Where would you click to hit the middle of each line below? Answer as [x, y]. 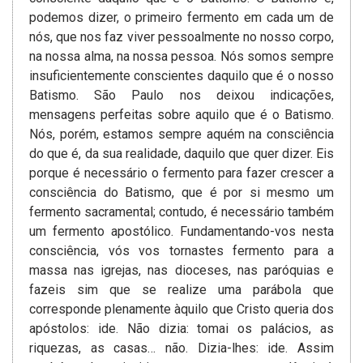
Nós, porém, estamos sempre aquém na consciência [181, 135]
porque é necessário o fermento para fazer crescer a [181, 173]
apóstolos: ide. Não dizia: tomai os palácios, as [181, 329]
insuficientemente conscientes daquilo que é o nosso [181, 76]
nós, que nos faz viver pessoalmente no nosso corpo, [181, 37]
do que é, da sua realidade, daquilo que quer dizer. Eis [181, 154]
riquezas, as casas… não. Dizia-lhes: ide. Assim [181, 348]
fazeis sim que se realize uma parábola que [181, 290]
